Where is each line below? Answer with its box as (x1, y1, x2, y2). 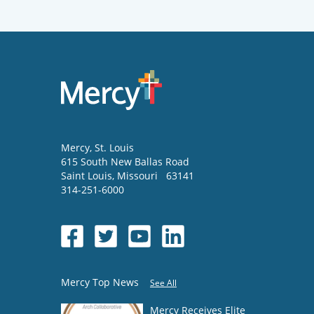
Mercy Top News (61, 275, 139, 289)
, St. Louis (90, 141, 134, 155)
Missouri (117, 169, 161, 183)
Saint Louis (61, 169, 112, 183)
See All (150, 277, 177, 289)
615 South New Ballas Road (61, 155, 189, 169)
